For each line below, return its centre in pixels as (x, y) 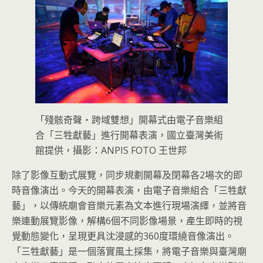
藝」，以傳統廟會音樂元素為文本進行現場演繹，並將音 (129, 205)
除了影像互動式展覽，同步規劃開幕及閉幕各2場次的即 (127, 175)
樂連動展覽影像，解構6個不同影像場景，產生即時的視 (127, 220)
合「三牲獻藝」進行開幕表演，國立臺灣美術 (129, 135)
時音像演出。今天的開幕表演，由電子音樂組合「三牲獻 (129, 190)
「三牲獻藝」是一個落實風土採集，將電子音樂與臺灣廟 (129, 251)
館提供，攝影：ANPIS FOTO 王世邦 (111, 150)
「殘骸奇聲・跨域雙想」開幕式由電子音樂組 (129, 119)
